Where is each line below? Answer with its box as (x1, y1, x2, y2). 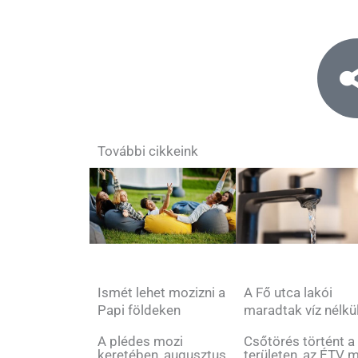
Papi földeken (97, 301, 181, 318)
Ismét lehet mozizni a (97, 284, 225, 300)
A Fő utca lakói (244, 284, 333, 301)
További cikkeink (97, 143, 198, 160)
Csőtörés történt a (244, 333, 356, 350)
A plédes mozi (97, 332, 183, 349)
